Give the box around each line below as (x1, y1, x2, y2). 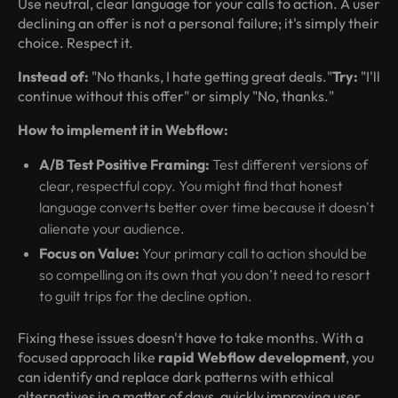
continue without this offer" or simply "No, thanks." (18, 87, 334, 106)
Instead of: (18, 68, 89, 86)
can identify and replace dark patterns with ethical (18, 368, 334, 386)
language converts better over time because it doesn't (39, 198, 375, 217)
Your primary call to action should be (139, 244, 367, 263)
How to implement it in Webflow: (18, 121, 228, 139)
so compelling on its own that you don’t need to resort (39, 266, 370, 284)
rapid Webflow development (158, 348, 346, 367)
